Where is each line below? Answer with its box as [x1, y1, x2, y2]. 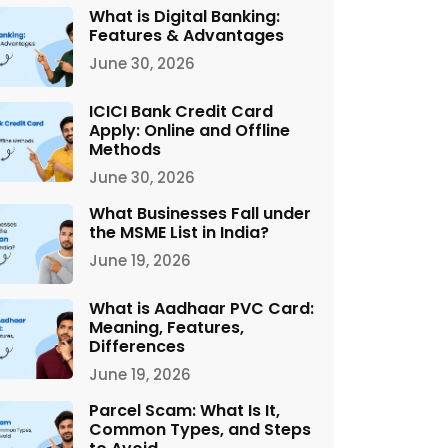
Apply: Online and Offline [89, 119, 290, 142]
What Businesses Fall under [89, 202, 311, 225]
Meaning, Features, [89, 316, 244, 339]
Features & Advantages [89, 24, 284, 47]
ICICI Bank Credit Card [89, 100, 273, 123]
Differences [89, 335, 185, 358]
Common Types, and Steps [89, 418, 311, 441]
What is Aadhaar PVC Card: [89, 297, 314, 320]
